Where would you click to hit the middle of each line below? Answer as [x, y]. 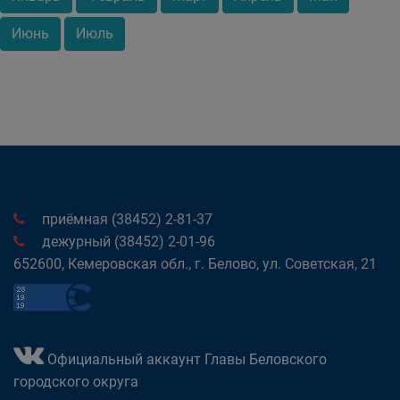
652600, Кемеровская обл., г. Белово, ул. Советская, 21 [195, 264]
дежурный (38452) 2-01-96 [127, 242]
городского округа [76, 382]
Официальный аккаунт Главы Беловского [185, 359]
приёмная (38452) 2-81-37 [125, 219]
